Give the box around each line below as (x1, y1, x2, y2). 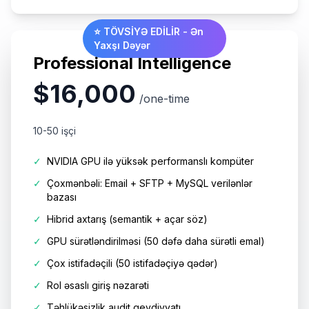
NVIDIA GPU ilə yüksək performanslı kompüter (47, 154, 254, 167)
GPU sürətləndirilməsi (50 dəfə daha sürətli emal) (47, 235, 265, 247)
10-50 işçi (33, 124, 76, 137)
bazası (47, 190, 77, 203)
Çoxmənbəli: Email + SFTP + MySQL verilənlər (47, 177, 252, 189)
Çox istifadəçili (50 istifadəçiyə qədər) (47, 257, 218, 269)
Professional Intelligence (33, 52, 231, 73)
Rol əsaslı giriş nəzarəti (47, 279, 149, 291)
